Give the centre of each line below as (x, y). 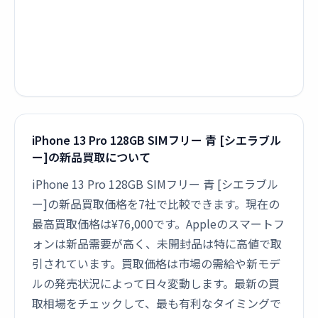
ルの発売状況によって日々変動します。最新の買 (156, 283)
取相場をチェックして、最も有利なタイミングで (157, 303)
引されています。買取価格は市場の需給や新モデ (156, 263)
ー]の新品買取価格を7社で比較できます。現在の (156, 204)
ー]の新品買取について (91, 157)
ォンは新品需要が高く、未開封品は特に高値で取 (157, 243)
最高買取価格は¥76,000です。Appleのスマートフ (158, 224)
